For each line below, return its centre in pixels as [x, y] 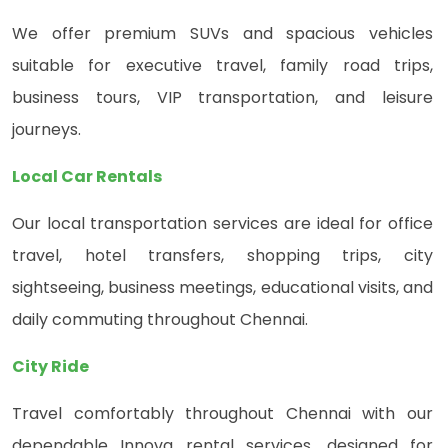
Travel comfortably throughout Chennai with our [222, 414]
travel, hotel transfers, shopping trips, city [222, 256]
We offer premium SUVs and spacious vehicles [222, 34]
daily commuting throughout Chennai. [160, 320]
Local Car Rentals [87, 177]
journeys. [46, 130]
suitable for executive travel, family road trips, [222, 66]
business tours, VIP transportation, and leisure [222, 98]
